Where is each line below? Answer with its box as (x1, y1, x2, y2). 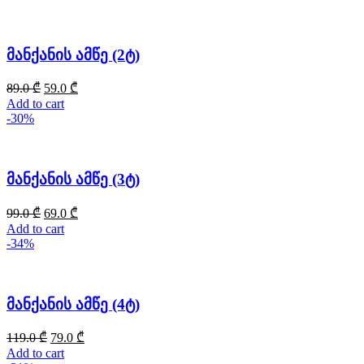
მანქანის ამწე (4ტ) (6, 295, 140, 313)
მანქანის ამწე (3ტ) (6, 171, 140, 188)
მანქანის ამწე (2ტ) (6, 45, 140, 63)
